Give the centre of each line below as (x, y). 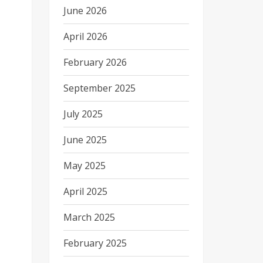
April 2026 (85, 36)
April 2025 (85, 191)
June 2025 (85, 140)
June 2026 (85, 11)
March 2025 (89, 217)
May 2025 (84, 166)
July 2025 (83, 114)
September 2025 (99, 88)
